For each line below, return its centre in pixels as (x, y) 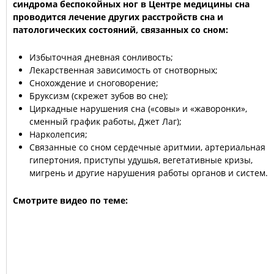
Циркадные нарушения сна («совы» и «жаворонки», (138, 109)
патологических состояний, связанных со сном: (120, 30)
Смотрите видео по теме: (70, 200)
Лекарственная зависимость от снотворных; (124, 70)
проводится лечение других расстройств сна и (118, 17)
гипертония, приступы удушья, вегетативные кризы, (141, 160)
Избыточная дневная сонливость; (101, 57)
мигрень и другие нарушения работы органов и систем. (149, 173)
